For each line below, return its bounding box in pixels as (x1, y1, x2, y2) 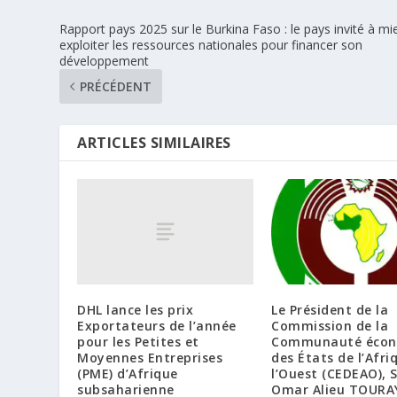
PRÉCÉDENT (80, 77, 152, 95)
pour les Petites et (77, 332, 199, 350)
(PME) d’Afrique (77, 364, 178, 382)
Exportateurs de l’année (77, 316, 237, 334)
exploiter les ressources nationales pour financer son (59, 35, 363, 53)
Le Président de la (271, 301, 388, 319)
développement (59, 51, 150, 69)
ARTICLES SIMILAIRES (77, 132, 231, 152)
